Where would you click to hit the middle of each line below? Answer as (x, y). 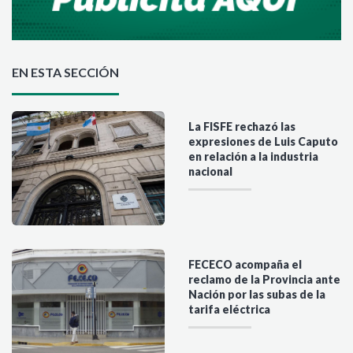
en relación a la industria (253, 156)
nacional (210, 171)
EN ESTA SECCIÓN (65, 72)
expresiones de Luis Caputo (263, 141)
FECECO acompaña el (245, 265)
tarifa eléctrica (229, 310)
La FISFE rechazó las (242, 126)
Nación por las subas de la (257, 295)
